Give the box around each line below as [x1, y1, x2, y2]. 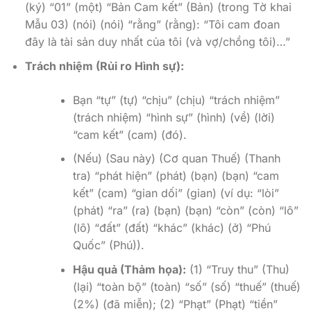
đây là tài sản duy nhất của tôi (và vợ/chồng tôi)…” [24, 35, 290, 49]
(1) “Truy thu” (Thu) [185, 262, 289, 276]
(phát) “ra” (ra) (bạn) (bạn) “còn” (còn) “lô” [72, 203, 299, 218]
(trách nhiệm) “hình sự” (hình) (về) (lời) [72, 110, 275, 124]
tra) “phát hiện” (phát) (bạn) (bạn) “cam [72, 169, 279, 183]
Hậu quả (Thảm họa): [72, 262, 186, 276]
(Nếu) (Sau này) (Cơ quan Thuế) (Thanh [72, 151, 280, 166]
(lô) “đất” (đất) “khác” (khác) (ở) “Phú [72, 221, 271, 235]
